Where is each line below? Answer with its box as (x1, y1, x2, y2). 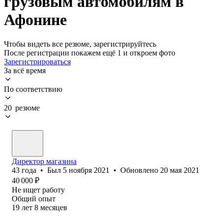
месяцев (40, 203, 67, 212)
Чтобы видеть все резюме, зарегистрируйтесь (4, 39, 156, 48)
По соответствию (4, 84, 62, 93)
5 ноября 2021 (63, 165, 110, 174)
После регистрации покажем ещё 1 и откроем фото (4, 48, 175, 57)
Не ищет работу (12, 185, 65, 194)
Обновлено (120, 165, 160, 174)
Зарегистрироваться (4, 57, 71, 66)
